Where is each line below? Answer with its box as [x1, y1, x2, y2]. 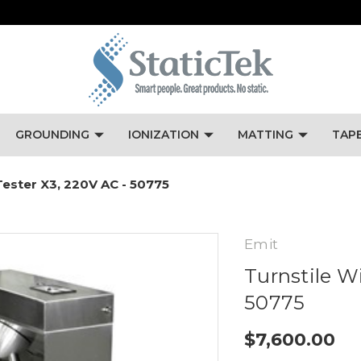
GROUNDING [15, 127, 89, 142]
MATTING [237, 127, 293, 142]
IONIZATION [127, 127, 199, 142]
